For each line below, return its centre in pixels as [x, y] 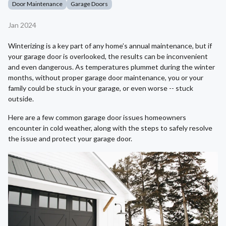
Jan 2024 [22, 25]
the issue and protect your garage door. [71, 139]
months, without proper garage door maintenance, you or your [106, 78]
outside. [21, 99]
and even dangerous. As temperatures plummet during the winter [111, 67]
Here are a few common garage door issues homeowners [97, 118]
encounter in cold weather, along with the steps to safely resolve [110, 128]
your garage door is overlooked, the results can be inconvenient [108, 56]
